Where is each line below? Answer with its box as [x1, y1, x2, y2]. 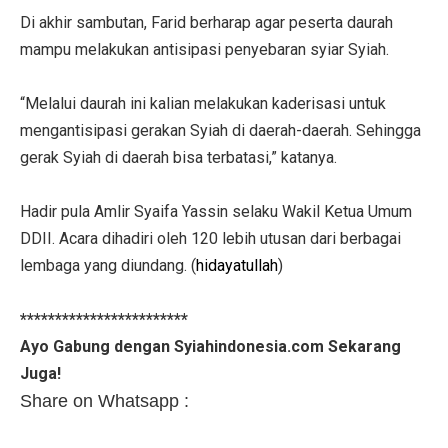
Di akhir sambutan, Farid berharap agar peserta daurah [20, 12, 393, 32]
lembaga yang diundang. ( [20, 255, 196, 275]
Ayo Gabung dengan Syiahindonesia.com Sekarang [20, 336, 401, 356]
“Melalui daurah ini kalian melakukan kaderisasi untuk [20, 93, 386, 113]
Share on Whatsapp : [20, 390, 189, 411]
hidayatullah [196, 255, 278, 275]
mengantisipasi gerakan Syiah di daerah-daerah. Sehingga [20, 120, 421, 140]
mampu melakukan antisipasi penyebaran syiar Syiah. [20, 39, 389, 59]
